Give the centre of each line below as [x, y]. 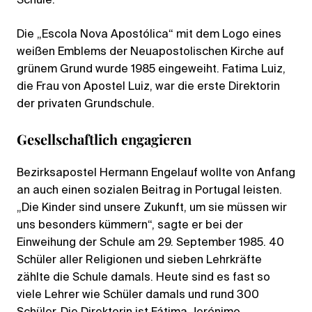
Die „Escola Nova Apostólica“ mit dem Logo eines [149, 34]
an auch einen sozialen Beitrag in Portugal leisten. [149, 190]
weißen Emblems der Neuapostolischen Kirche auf [150, 52]
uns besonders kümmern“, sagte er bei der [130, 225]
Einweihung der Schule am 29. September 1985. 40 [150, 243]
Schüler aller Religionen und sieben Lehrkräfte [139, 260]
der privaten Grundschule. [86, 104]
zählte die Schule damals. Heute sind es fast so [143, 278]
